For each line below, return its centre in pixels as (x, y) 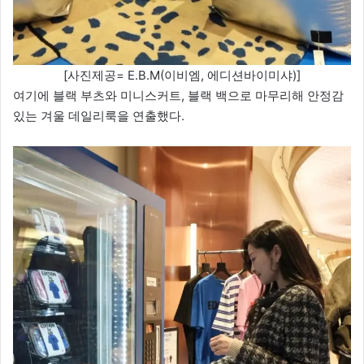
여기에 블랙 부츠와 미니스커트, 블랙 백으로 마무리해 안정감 (178, 96)
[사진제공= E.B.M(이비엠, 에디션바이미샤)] (182, 76)
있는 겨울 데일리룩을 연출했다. (99, 116)
